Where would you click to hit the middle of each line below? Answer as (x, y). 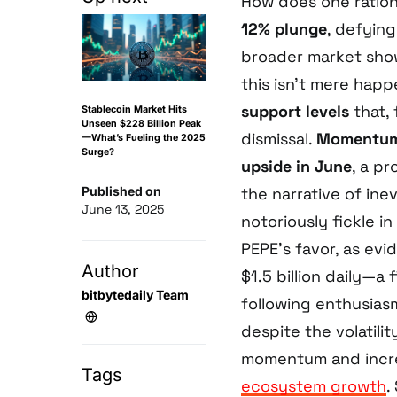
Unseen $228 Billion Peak (141, 124)
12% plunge (284, 29)
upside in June (296, 167)
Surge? (98, 152)
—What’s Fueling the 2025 (144, 138)
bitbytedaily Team (135, 295)
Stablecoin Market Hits (134, 110)
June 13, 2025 (123, 210)
